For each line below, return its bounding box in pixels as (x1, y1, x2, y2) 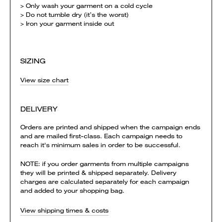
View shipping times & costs (20, 206, 109, 215)
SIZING (20, 56, 46, 65)
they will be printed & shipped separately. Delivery (20, 168, 176, 177)
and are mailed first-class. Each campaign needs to (20, 132, 182, 140)
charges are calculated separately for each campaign (20, 177, 189, 186)
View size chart (20, 76, 68, 84)
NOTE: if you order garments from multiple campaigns (20, 160, 189, 168)
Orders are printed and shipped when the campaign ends (20, 123, 200, 131)
